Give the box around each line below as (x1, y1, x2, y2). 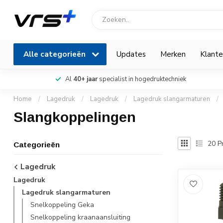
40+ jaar (73, 75, 98, 84)
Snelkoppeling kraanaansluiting (30, 213, 130, 222)
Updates (116, 49, 146, 59)
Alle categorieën (23, 49, 88, 59)
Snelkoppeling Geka (30, 200, 94, 210)
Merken (160, 49, 186, 59)
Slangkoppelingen (13, 110, 136, 125)
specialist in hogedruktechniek (97, 75, 186, 84)
